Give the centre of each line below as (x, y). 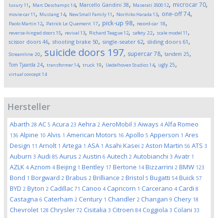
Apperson (165, 135)
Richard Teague (106, 33)
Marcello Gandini (100, 5)
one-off (172, 14)
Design (21, 145)
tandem (173, 54)
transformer (60, 65)
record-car (147, 24)
